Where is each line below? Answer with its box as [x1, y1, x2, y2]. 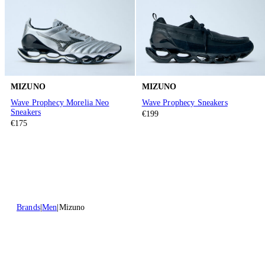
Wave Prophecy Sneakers [141, 98, 228, 108]
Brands [17, 203, 40, 212]
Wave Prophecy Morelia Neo [11, 98, 109, 108]
